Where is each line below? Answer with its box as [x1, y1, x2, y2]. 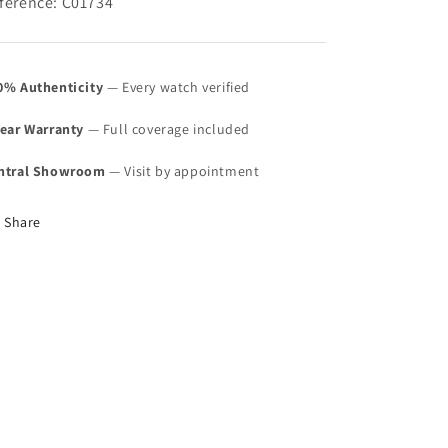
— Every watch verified [103, 78, 251, 96]
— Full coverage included [84, 120, 250, 138]
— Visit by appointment [105, 162, 260, 180]
